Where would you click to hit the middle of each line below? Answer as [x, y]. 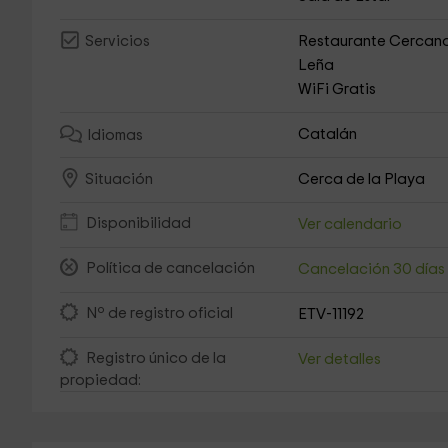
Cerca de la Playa [362, 179]
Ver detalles [340, 359]
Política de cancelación [170, 269]
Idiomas [114, 136]
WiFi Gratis [337, 89]
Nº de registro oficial [159, 314]
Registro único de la [155, 359]
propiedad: [100, 380]
